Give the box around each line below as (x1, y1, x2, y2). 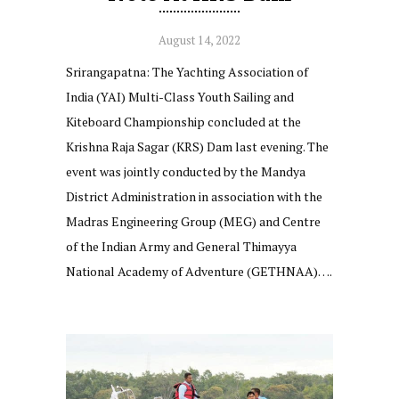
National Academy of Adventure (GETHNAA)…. (66, 262, 332, 280)
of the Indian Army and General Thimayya (66, 237, 297, 255)
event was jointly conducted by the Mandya (66, 162, 305, 180)
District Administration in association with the (66, 187, 322, 205)
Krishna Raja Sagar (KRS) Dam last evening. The (66, 137, 329, 155)
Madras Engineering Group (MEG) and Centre (66, 212, 321, 230)
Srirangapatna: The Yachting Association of (66, 62, 308, 80)
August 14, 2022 (159, 31, 240, 48)
